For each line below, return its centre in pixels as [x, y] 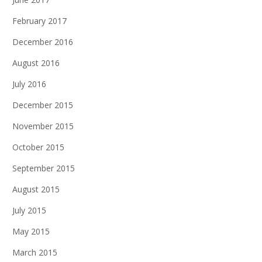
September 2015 [44, 168]
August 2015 [36, 189]
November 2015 [43, 126]
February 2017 [39, 21]
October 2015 [38, 147]
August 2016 [36, 63]
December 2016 [43, 42]
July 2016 [29, 84]
